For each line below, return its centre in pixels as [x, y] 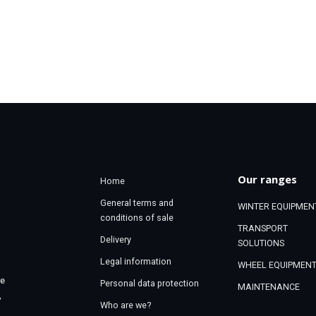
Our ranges [267, 180]
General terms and [136, 203]
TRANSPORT [262, 229]
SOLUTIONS [261, 243]
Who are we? [125, 305]
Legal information [135, 262]
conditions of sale [136, 218]
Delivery [115, 240]
